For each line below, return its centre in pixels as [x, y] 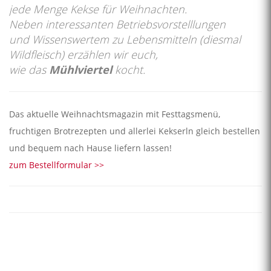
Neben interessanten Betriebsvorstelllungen [117, 24]
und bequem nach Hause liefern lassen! [92, 148]
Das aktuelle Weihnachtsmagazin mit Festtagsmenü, [115, 114]
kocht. [130, 70]
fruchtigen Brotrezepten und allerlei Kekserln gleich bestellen [135, 131]
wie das [29, 70]
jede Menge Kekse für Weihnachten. [98, 9]
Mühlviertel [82, 70]
